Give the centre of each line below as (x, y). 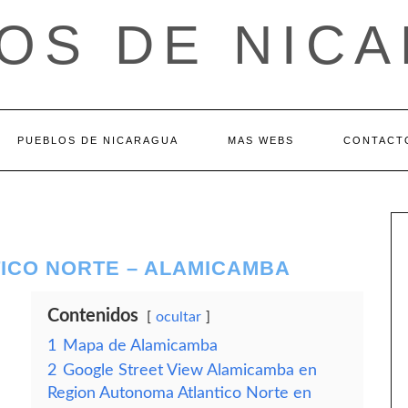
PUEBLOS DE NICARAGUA (98, 140)
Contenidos (93, 316)
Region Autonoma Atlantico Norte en (179, 393)
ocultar (178, 317)
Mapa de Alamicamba (140, 346)
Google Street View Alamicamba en (190, 370)
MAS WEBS (261, 140)
